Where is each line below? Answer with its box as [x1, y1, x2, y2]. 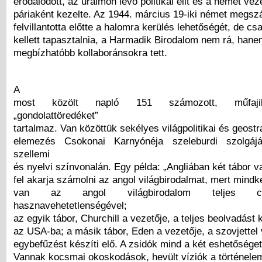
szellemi [13, 148, 50, 160]
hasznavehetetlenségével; [13, 199, 127, 212]
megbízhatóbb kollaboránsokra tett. [13, 46, 167, 58]
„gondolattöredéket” [13, 109, 98, 122]
